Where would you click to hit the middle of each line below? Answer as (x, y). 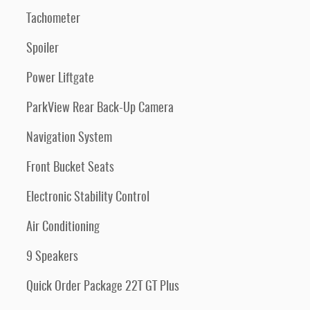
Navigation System (69, 138)
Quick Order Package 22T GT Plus (103, 287)
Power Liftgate (60, 79)
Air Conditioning (63, 228)
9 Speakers (52, 257)
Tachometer (53, 19)
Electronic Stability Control (88, 198)
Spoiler (43, 49)
